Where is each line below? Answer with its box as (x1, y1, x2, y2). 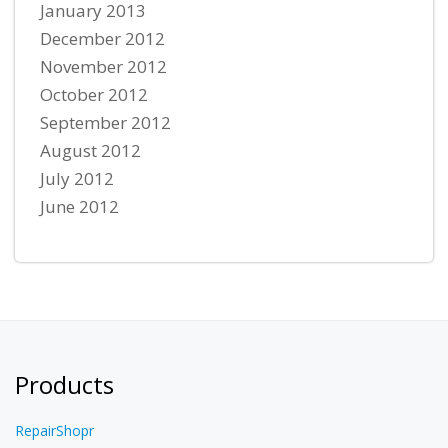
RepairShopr (15, 421, 94, 441)
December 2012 (40, 27, 165, 51)
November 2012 (40, 55, 167, 79)
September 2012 (40, 111, 171, 135)
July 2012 (40, 167, 114, 191)
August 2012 (40, 139, 141, 163)
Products (15, 368, 114, 402)
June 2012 (40, 195, 119, 219)
